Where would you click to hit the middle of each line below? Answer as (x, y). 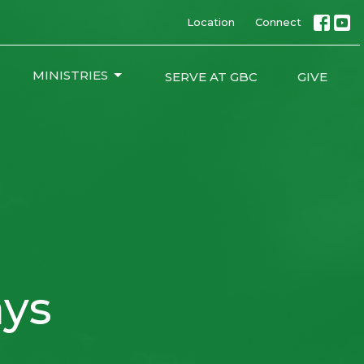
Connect (278, 22)
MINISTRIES (71, 75)
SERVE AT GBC (211, 77)
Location (211, 22)
